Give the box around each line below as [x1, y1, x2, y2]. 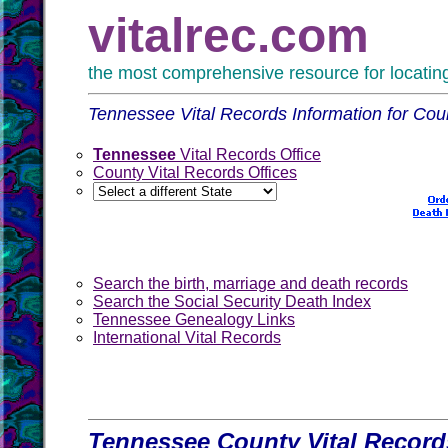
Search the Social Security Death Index [93, 293, 371, 310]
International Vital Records [93, 329, 281, 346]
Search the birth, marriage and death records [93, 275, 408, 292]
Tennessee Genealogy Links [93, 311, 295, 328]
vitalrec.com [88, 9, 369, 62]
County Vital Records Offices [93, 164, 297, 181]
